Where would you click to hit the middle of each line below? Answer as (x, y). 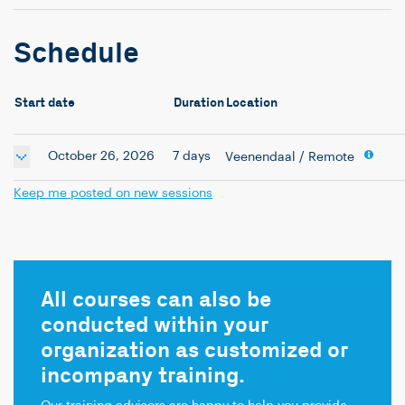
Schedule (76, 54)
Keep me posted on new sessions (113, 194)
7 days (192, 157)
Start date (45, 103)
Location (252, 103)
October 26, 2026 (101, 157)
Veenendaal (260, 158)
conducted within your (155, 325)
